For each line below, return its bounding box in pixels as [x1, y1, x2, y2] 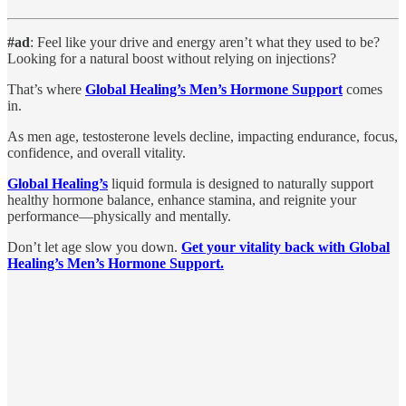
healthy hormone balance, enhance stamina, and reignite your [7, 191, 356, 208]
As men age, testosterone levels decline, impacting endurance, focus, [7, 128, 398, 144]
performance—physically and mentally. [7, 208, 231, 224]
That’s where [7, 81, 85, 97]
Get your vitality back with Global [181, 238, 390, 255]
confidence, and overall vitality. [7, 144, 186, 160]
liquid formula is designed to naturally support [108, 175, 373, 191]
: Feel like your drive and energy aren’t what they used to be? [30, 34, 380, 50]
